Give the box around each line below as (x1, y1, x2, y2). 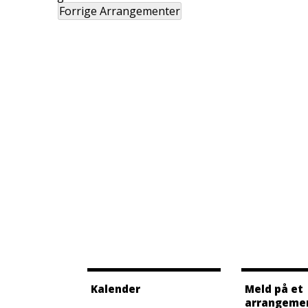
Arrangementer (100, 3, 180, 19)
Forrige (59, 3, 100, 19)
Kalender (91, 282, 140, 296)
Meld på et (245, 282, 303, 296)
